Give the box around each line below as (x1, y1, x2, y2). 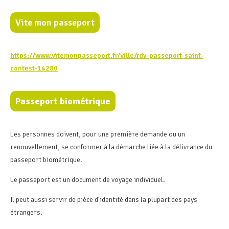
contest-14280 (10, 63, 58, 73)
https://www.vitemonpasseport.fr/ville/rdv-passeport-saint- (10, 51, 203, 60)
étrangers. (10, 208, 44, 217)
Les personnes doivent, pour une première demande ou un (10, 129, 185, 139)
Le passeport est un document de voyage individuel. (10, 175, 167, 184)
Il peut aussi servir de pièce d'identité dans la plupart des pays (10, 195, 197, 204)
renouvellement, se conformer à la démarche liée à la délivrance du (10, 142, 212, 151)
